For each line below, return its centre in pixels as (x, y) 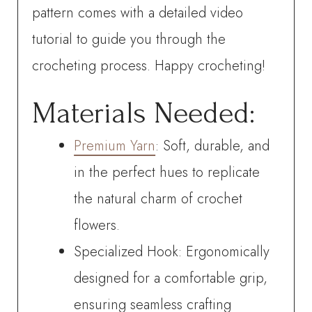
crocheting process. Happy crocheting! (149, 65)
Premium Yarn (115, 146)
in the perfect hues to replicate (167, 172)
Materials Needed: (144, 113)
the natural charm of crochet (158, 198)
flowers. (97, 225)
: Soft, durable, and (213, 146)
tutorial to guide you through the (129, 39)
